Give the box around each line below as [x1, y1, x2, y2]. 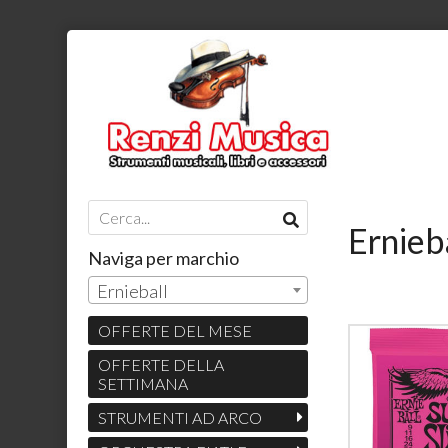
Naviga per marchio [87, 246, 239, 269]
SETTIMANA [97, 374, 188, 394]
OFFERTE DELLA [97, 355, 224, 375]
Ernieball [96, 280, 168, 303]
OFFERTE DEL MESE [97, 321, 252, 341]
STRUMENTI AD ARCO [97, 408, 262, 428]
